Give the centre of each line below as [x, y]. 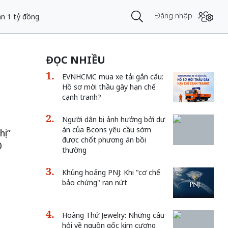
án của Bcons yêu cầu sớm [106, 130]
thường [74, 150]
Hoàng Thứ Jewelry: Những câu [113, 215]
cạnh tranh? [81, 97]
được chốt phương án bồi [104, 140]
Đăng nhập [174, 16]
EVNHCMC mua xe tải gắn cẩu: [112, 77]
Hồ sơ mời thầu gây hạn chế [109, 87]
